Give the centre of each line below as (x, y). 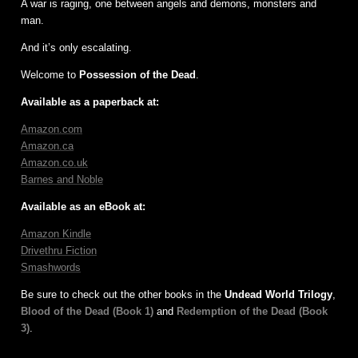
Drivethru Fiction (59, 250)
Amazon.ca (47, 145)
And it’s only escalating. (76, 47)
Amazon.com (52, 129)
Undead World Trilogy (278, 294)
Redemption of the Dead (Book (252, 311)
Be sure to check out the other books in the (123, 294)
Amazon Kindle (56, 233)
